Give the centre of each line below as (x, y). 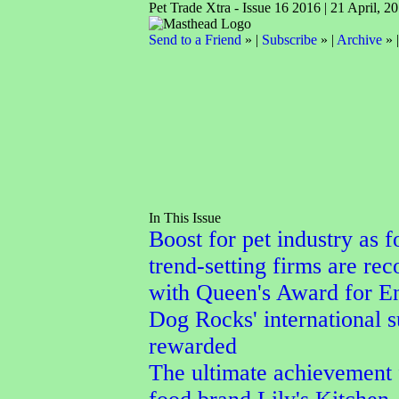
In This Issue (184, 218)
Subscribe (289, 40)
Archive (359, 40)
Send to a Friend (195, 40)
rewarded (192, 346)
